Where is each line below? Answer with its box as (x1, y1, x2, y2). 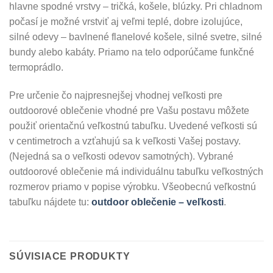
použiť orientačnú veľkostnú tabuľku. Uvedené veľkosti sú (9, 121, 257, 132)
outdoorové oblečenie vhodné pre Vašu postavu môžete (9, 105, 249, 116)
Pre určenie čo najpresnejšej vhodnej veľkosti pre (9, 90, 222, 101)
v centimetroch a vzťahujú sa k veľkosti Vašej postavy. (9, 136, 241, 147)
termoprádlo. (9, 62, 63, 73)
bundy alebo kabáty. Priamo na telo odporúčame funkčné (9, 47, 254, 58)
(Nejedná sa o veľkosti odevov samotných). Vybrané (9, 151, 233, 162)
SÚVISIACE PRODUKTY (9, 250, 130, 261)
